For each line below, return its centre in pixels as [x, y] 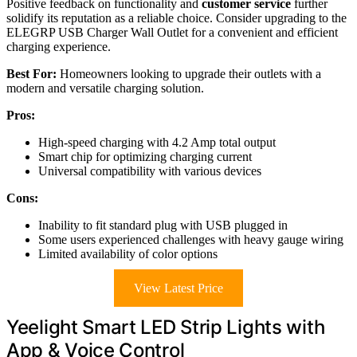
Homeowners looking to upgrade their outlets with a [189, 73]
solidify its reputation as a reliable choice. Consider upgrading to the [177, 18]
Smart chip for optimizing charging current [145, 156]
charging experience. [59, 46]
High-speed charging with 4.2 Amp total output [157, 142]
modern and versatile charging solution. [105, 88]
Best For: [31, 73]
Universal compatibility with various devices [150, 171]
